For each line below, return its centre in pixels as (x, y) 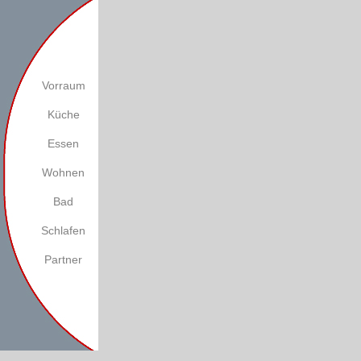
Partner (63, 259)
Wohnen (63, 172)
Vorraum (63, 85)
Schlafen (63, 230)
